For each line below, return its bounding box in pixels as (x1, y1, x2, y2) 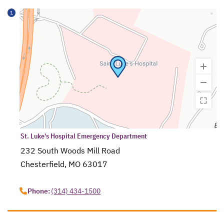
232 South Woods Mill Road (20, 145, 120, 155)
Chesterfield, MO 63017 (20, 159, 108, 169)
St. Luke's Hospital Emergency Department (20, 131, 147, 140)
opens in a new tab (22, 172, 91, 182)
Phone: (27, 186, 50, 195)
